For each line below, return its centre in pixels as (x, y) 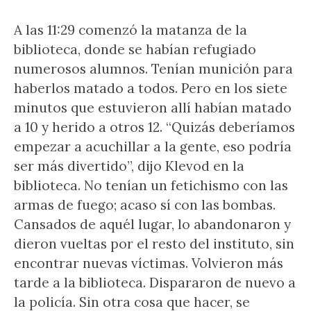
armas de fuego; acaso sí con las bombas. (145, 205)
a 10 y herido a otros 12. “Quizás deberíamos (154, 127)
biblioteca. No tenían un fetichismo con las (151, 185)
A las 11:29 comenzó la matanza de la (131, 30)
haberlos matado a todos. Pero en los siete (151, 88)
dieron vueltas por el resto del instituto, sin (154, 244)
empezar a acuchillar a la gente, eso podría (153, 146)
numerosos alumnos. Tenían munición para (153, 69)
